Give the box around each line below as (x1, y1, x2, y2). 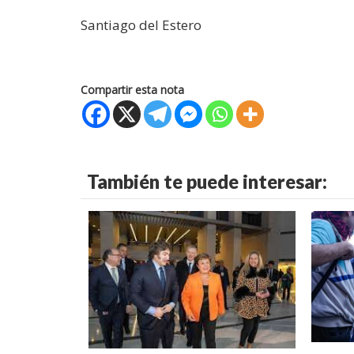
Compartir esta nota (81, 81, 184, 97)
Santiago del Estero (81, 15, 201, 34)
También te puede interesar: (87, 169, 327, 193)
